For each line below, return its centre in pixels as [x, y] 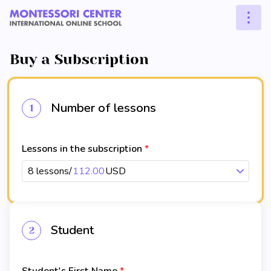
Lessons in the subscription [82, 149]
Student [72, 230]
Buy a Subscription [79, 59]
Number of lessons [103, 108]
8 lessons [48, 171]
